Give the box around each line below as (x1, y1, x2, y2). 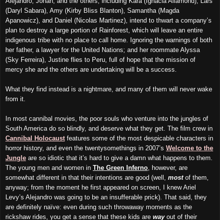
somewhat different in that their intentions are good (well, (5, 173, 168, 181)
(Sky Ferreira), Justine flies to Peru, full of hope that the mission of (5, 55, 195, 63)
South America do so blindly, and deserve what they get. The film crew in (5, 124, 213, 132)
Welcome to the (166, 144, 213, 152)
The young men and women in (5, 164, 93, 171)
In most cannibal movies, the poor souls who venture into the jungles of (5, 114, 208, 122)
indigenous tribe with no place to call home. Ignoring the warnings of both (5, 36, 212, 44)
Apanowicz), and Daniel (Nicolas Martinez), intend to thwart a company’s (5, 16, 212, 24)
